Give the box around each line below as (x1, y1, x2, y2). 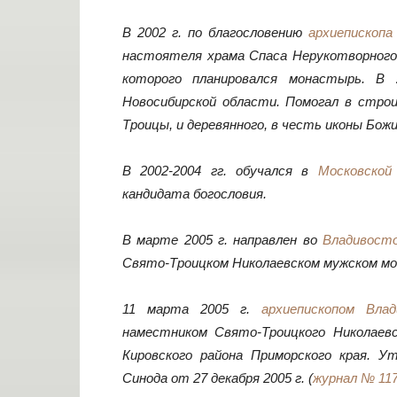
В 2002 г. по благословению (122, 25, 308, 40)
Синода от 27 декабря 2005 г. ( (122, 370, 313, 385)
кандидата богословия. (122, 186, 267, 201)
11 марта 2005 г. (122, 301, 261, 316)
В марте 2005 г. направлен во (122, 232, 323, 247)
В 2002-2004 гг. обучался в (122, 163, 318, 178)
